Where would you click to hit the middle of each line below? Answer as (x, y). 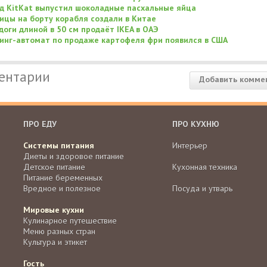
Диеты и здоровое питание (74, 156)
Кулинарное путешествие (70, 221)
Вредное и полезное (62, 189)
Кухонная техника (205, 167)
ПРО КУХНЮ (196, 124)
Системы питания (59, 146)
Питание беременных (63, 178)
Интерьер (190, 146)
